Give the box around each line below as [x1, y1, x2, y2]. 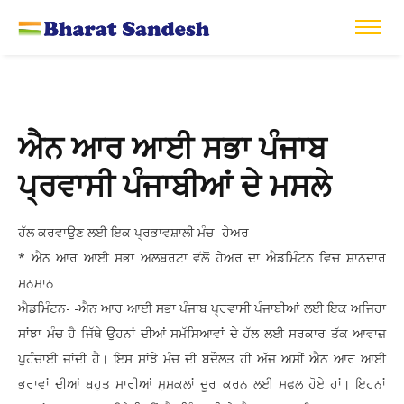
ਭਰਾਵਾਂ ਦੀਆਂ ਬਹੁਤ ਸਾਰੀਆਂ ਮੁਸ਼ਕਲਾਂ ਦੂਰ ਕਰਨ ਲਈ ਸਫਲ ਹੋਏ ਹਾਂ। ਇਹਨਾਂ [18, 375, 386, 393]
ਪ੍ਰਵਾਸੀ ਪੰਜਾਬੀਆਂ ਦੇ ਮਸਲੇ [18, 160, 331, 207]
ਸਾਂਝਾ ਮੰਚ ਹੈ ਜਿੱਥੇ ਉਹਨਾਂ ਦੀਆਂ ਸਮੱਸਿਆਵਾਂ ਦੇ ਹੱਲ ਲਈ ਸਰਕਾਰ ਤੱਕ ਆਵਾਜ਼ [18, 325, 386, 343]
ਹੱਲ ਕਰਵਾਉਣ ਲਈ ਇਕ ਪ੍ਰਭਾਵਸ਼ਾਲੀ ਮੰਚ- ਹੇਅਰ [18, 224, 249, 242]
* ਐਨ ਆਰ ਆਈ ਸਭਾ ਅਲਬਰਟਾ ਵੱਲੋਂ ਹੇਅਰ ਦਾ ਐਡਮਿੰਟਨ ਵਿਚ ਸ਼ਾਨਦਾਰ [18, 249, 386, 267]
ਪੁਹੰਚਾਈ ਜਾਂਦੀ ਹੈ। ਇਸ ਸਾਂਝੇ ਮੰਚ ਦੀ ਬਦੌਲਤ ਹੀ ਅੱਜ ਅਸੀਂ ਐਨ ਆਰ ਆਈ [18, 350, 386, 368]
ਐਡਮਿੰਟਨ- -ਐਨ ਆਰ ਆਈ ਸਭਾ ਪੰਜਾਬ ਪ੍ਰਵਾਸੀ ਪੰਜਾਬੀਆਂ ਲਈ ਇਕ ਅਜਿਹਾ [18, 299, 386, 317]
